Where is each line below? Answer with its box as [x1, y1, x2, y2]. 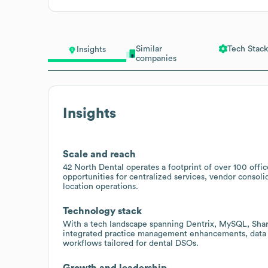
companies [135, 54, 176, 63]
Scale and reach [63, 149, 136, 159]
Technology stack [63, 206, 142, 216]
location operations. [63, 182, 138, 191]
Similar [135, 44, 162, 53]
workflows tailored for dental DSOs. [63, 239, 199, 248]
